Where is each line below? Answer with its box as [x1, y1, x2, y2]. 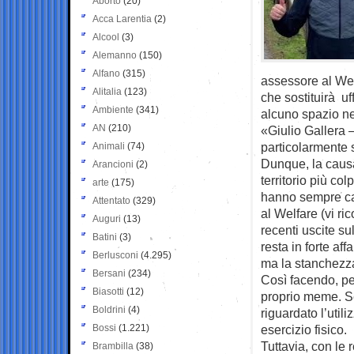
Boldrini [92, 303, 126, 315]
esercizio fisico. [261, 322, 347, 337]
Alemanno [92, 49, 137, 61]
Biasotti [92, 285, 124, 297]
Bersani [92, 267, 126, 279]
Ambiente [92, 104, 134, 115]
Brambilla [92, 340, 134, 352]
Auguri [92, 213, 121, 224]
